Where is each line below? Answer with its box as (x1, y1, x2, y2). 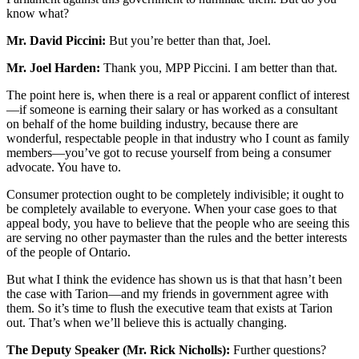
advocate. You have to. (6, 160, 121, 175)
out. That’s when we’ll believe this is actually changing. (6, 316, 287, 330)
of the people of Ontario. (6, 245, 131, 260)
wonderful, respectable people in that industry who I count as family (6, 131, 349, 146)
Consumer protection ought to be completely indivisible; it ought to (6, 188, 344, 202)
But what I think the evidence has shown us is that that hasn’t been (6, 272, 342, 287)
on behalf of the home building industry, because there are (6, 117, 298, 131)
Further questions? (230, 343, 326, 357)
